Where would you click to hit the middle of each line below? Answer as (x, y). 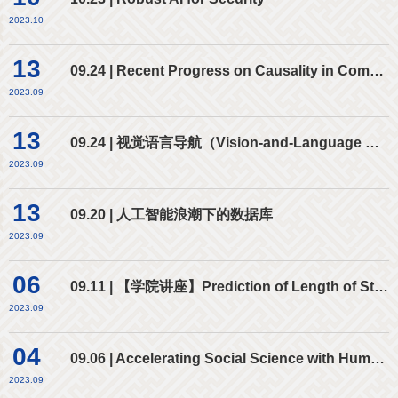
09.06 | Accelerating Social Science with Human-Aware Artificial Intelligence (378, 358)
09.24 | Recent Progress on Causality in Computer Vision (377, 70)
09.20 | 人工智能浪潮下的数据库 (171, 214)
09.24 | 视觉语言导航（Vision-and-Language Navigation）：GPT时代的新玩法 (372, 142)
